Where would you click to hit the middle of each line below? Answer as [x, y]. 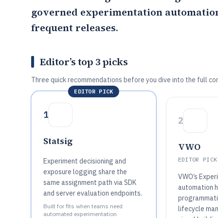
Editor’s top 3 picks [84, 62]
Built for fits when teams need [83, 206]
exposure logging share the [85, 172]
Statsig [58, 141]
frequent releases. [75, 28]
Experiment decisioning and [85, 161]
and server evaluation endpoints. [93, 193]
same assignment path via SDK [90, 182]
